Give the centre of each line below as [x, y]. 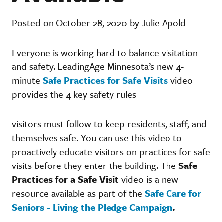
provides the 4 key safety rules [74, 94]
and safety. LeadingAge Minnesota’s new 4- [98, 66]
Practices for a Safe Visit [65, 179]
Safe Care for [173, 193]
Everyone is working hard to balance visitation [105, 52]
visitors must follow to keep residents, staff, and [109, 123]
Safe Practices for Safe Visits [105, 80]
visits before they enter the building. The [95, 165]
